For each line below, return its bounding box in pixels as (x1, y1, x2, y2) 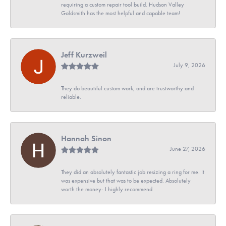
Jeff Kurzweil (61, 49, 107, 60)
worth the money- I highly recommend (61, 185, 152, 193)
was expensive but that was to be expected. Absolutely (61, 177, 191, 184)
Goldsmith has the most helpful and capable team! (61, 9, 180, 17)
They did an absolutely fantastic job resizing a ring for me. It (61, 168, 204, 176)
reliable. (61, 93, 81, 100)
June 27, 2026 (170, 145, 205, 152)
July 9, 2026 (174, 61, 205, 69)
